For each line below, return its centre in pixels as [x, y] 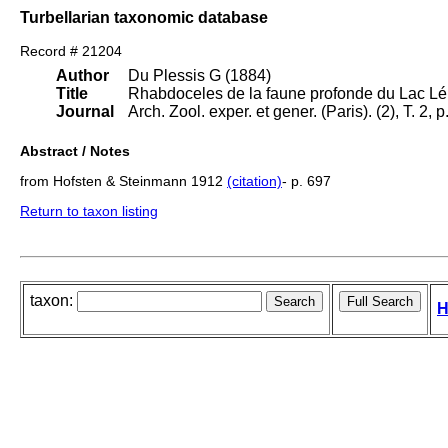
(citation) [254, 181]
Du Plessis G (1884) [199, 76]
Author [82, 76]
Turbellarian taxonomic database [144, 17]
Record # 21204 [71, 51]
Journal [85, 112]
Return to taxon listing [89, 211]
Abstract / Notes [75, 151]
